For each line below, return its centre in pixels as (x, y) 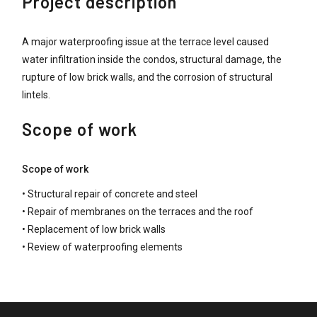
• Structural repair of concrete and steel (110, 194)
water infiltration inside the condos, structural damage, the (152, 59)
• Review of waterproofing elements (103, 247)
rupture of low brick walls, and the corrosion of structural (148, 77)
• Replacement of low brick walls (94, 230)
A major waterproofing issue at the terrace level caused (146, 41)
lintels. (36, 94)
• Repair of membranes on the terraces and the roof (138, 212)
